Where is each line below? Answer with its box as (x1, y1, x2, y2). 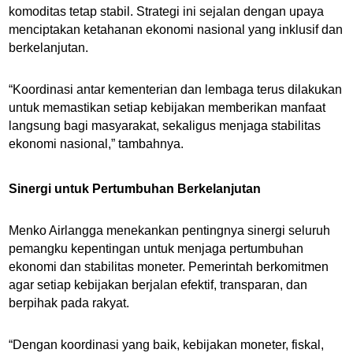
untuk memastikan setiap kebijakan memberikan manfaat (9, 101, 326, 115)
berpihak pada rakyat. (9, 296, 130, 310)
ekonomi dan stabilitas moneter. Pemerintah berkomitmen (9, 260, 329, 274)
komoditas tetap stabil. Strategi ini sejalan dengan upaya (9, 5, 325, 19)
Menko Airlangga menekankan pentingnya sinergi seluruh (9, 224, 331, 238)
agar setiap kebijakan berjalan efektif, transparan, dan (9, 278, 308, 292)
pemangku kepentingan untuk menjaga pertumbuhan (9, 242, 304, 256)
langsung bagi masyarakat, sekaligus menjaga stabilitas (9, 119, 321, 133)
